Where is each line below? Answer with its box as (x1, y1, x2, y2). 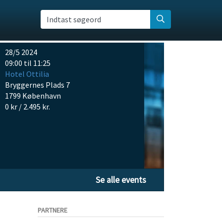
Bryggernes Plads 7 (5, 80, 70, 90)
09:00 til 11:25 (5, 58, 51, 68)
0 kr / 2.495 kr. (5, 102, 51, 111)
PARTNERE (38, 206, 67, 215)
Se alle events (96, 174, 146, 185)
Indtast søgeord (46, 14, 101, 24)
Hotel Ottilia (5, 69, 50, 79)
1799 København (5, 91, 61, 101)
